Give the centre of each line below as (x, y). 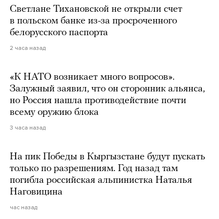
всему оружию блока (54, 112)
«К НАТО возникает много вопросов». (92, 77)
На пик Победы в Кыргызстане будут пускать (108, 157)
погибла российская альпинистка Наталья (101, 180)
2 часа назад (28, 48)
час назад (23, 207)
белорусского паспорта (59, 33)
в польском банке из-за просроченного (93, 21)
